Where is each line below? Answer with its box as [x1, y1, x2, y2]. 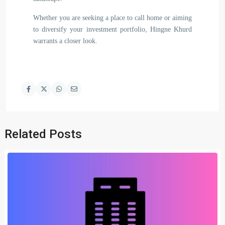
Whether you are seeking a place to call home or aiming [33, 14, 192, 22]
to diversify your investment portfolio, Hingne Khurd [33, 26, 192, 33]
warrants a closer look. [33, 37, 97, 45]
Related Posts [5, 127, 82, 141]
